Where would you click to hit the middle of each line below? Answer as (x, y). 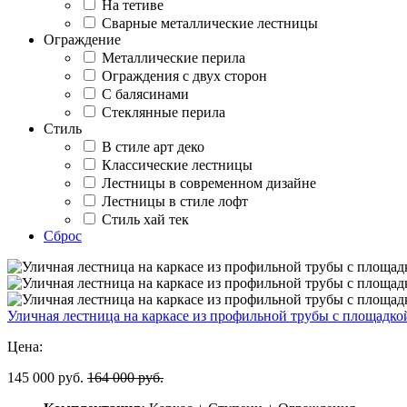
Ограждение (82, 39)
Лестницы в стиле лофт (175, 201)
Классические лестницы (177, 164)
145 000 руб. (45, 377)
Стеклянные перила (164, 112)
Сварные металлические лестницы (210, 23)
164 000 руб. (125, 377)
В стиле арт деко (153, 146)
